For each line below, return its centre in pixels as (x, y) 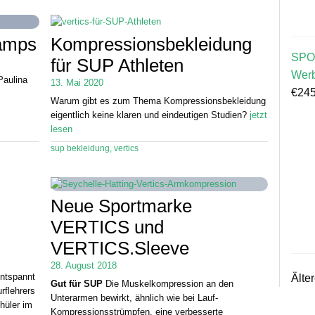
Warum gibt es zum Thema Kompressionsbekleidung (158, 101)
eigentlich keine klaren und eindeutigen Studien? (150, 115)
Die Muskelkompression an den (168, 284)
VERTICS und (107, 227)
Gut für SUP (77, 284)
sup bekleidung (80, 148)
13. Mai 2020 (77, 82)
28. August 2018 (84, 265)
